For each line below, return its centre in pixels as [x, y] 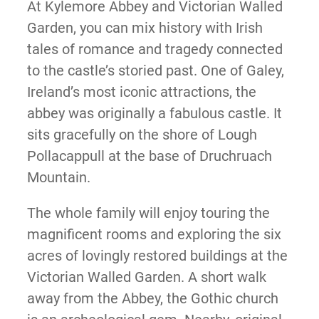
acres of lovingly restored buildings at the [157, 256]
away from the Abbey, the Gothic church [152, 298]
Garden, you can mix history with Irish [145, 28]
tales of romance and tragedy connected [155, 49]
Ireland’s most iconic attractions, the [141, 92]
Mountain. [58, 177]
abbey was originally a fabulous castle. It [154, 113]
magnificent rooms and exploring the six [154, 234]
